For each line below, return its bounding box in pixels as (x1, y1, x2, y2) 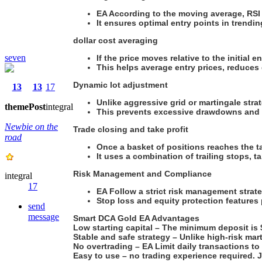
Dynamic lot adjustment (73, 80, 168, 89)
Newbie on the (5, 121, 58, 132)
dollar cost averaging (73, 35, 158, 45)
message (28, 211, 59, 222)
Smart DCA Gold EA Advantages (73, 213, 199, 223)
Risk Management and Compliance (73, 168, 212, 178)
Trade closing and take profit (73, 124, 188, 134)
